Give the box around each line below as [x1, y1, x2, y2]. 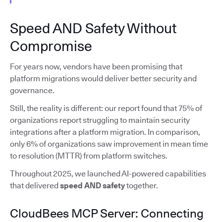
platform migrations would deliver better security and [10, 74, 197, 84]
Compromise [10, 38, 92, 55]
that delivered [10, 181, 60, 191]
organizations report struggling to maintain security [10, 115, 190, 125]
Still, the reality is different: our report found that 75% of [10, 104, 202, 113]
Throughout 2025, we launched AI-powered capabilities [10, 169, 206, 179]
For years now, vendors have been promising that [10, 62, 182, 72]
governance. [10, 86, 55, 96]
